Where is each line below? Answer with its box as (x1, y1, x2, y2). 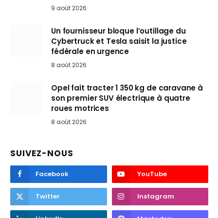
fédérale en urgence (51, 46, 129, 57)
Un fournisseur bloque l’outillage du (51, 26, 186, 36)
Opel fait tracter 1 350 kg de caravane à (51, 83, 203, 93)
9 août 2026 (51, 4, 87, 13)
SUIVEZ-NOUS (10, 147, 74, 160)
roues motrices (51, 103, 109, 114)
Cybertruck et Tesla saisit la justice (51, 36, 187, 47)
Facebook (36, 169, 69, 179)
